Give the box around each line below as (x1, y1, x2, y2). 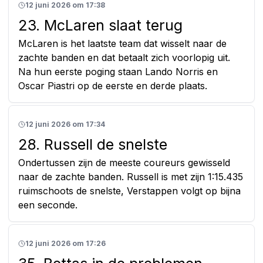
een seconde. (18, 198, 77, 211)
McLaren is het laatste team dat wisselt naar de (18, 37, 227, 49)
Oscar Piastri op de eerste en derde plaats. (18, 79, 207, 92)
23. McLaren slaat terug (18, 16, 183, 34)
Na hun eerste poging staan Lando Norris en (18, 65, 218, 77)
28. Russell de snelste (18, 135, 167, 153)
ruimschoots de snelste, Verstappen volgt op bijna (18, 184, 241, 197)
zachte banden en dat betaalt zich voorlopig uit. (18, 51, 230, 63)
